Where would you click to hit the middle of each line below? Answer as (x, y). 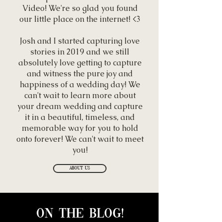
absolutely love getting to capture (80, 63)
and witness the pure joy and (80, 74)
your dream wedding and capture (80, 106)
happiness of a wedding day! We (80, 84)
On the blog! (80, 214)
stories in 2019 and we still (80, 52)
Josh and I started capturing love (80, 41)
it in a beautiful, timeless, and (80, 117)
